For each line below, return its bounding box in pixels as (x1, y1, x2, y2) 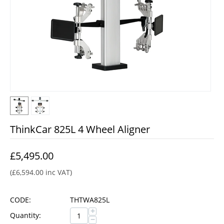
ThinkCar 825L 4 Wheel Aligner (10, 122, 150, 136)
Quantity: (10, 210, 41, 220)
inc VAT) (43, 167, 72, 177)
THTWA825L (70, 195, 109, 204)
